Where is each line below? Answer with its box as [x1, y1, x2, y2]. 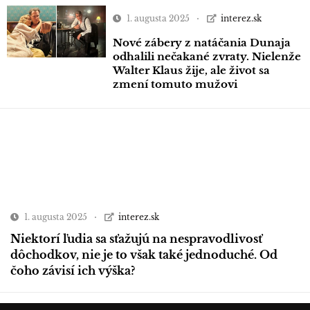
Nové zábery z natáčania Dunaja [112, 35, 291, 49]
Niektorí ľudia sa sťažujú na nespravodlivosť [10, 231, 262, 246]
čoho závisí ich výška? [10, 263, 135, 277]
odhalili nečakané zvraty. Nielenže [112, 49, 301, 63]
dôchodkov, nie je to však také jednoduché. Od [10, 247, 277, 262]
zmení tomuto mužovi [112, 77, 237, 91]
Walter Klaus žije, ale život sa [112, 63, 270, 77]
